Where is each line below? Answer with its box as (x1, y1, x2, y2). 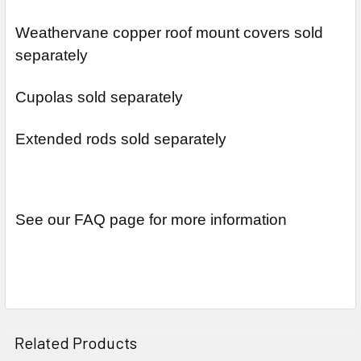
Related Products (15, 332, 137, 352)
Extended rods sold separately (15, 130, 226, 147)
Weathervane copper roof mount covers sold (15, 23, 323, 41)
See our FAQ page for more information (15, 210, 287, 228)
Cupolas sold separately (15, 88, 183, 106)
